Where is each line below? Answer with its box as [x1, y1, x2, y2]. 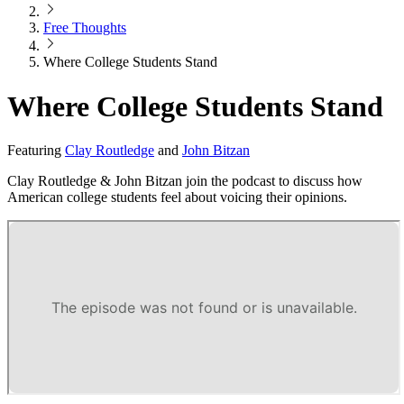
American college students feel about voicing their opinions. [7, 189, 347, 206]
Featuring [7, 142, 61, 159]
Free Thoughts [43, 20, 126, 36]
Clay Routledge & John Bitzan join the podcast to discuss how [7, 173, 363, 189]
